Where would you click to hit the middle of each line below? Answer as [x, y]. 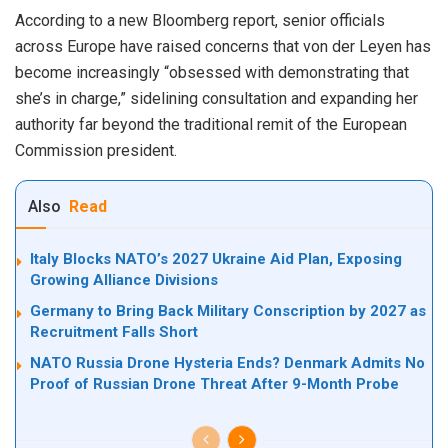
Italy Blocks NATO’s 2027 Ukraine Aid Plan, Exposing [216, 259]
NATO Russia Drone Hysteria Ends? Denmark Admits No [227, 363]
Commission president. [96, 151]
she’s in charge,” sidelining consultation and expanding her [216, 99]
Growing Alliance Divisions [124, 280]
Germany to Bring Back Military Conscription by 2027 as [228, 311]
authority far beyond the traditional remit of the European [211, 125]
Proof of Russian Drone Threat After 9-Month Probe [214, 384]
